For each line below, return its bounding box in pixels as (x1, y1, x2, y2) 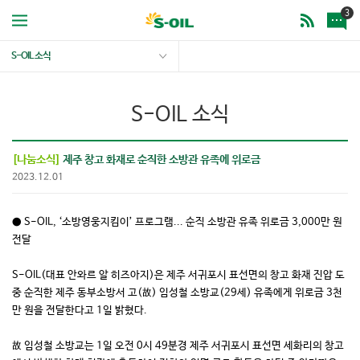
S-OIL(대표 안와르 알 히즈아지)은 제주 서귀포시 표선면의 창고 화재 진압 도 (12, 269, 345, 281)
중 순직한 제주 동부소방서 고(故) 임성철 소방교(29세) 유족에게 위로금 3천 (12, 287, 342, 299)
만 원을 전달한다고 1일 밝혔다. (12, 305, 147, 317)
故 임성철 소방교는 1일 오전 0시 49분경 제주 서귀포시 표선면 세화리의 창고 (12, 340, 344, 352)
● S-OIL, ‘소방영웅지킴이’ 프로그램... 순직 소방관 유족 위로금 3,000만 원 (12, 216, 342, 228)
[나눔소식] (12, 153, 60, 166)
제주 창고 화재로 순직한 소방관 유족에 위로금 (60, 153, 260, 166)
